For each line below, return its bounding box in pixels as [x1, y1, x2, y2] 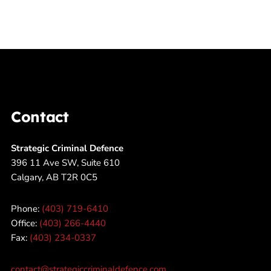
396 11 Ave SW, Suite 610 [11, 157, 120, 169]
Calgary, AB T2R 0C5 [11, 171, 97, 184]
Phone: [11, 203, 42, 215]
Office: [11, 217, 39, 230]
